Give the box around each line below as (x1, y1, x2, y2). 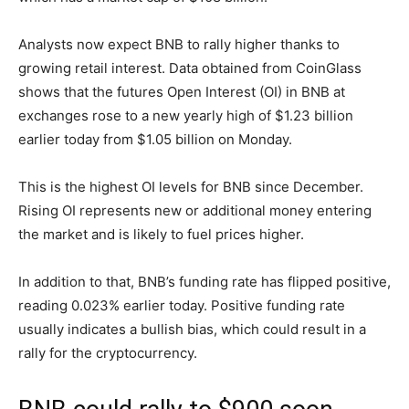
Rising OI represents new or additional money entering (18, 202, 372, 219)
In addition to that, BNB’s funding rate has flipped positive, (18, 273, 391, 290)
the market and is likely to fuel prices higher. (18, 225, 304, 243)
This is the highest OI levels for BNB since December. (18, 178, 363, 195)
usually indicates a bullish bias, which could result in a (18, 320, 366, 338)
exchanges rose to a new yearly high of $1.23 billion (18, 107, 353, 124)
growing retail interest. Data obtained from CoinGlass (18, 59, 362, 77)
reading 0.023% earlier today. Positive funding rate (18, 297, 345, 314)
